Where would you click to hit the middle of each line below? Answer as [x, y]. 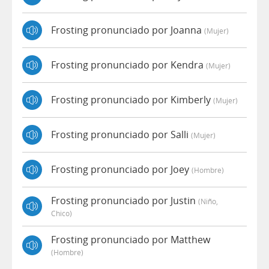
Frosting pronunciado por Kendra [128, 65]
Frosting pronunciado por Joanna [128, 30]
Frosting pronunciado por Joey [121, 170]
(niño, [208, 201]
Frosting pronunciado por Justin [125, 200]
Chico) [62, 213]
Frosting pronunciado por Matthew [131, 239]
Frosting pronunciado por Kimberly [132, 100]
